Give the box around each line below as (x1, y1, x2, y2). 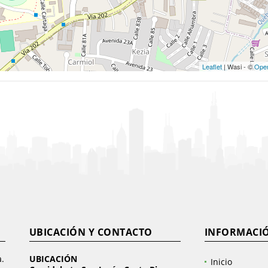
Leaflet (202, 62, 222, 71)
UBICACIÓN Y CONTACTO (29, 226, 153, 239)
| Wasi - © (222, 62, 254, 71)
